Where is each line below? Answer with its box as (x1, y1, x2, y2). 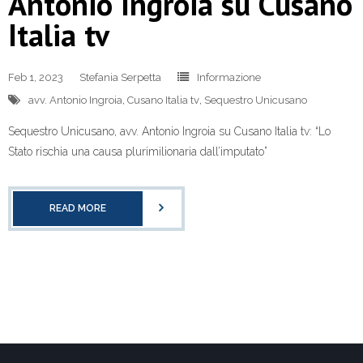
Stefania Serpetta (79, 70, 161, 83)
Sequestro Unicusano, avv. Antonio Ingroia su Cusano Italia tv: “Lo (8, 124, 331, 138)
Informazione (197, 70, 261, 83)
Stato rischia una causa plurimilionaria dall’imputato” (8, 144, 267, 158)
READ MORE (49, 202, 106, 214)
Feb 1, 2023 (8, 70, 63, 83)
